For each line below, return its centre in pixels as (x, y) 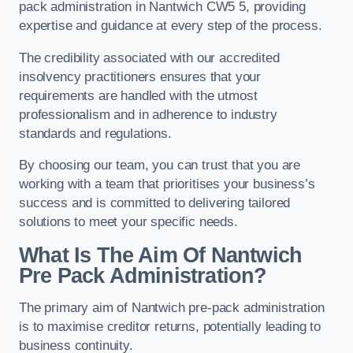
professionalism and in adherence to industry (148, 114)
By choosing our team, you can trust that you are (160, 165)
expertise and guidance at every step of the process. (171, 26)
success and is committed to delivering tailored (155, 203)
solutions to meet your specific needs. (128, 222)
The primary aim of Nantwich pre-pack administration (172, 308)
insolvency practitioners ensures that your (140, 76)
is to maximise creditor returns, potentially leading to (170, 327)
